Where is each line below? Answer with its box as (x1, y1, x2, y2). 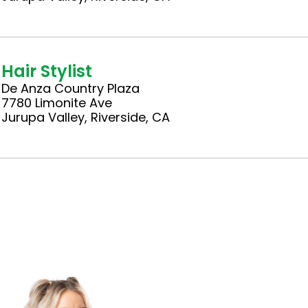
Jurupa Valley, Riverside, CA (1, 108, 170, 126)
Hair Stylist (1, 59, 93, 82)
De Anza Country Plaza (1, 79, 140, 97)
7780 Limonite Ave (1, 93, 113, 111)
